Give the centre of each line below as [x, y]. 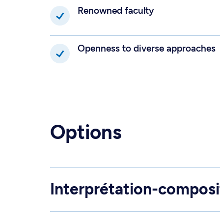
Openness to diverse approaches [148, 48]
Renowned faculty [117, 10]
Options [86, 132]
